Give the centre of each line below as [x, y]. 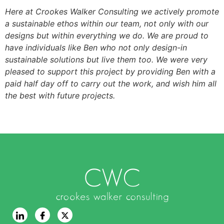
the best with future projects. [60, 95]
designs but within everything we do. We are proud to [107, 35]
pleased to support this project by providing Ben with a [110, 71]
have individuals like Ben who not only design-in [96, 47]
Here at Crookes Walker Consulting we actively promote [112, 11]
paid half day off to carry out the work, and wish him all [111, 83]
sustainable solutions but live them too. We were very [106, 59]
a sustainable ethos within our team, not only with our [107, 23]
